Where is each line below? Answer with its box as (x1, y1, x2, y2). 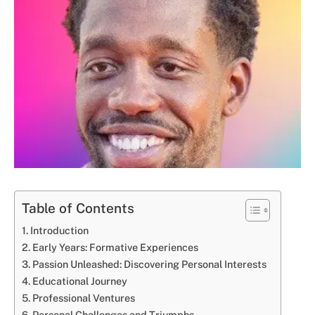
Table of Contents (22, 200, 134, 217)
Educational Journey (32, 274, 127, 287)
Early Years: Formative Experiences (32, 240, 198, 253)
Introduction (30, 224, 89, 236)
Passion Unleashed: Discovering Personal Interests (32, 257, 266, 270)
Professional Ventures (32, 291, 135, 304)
